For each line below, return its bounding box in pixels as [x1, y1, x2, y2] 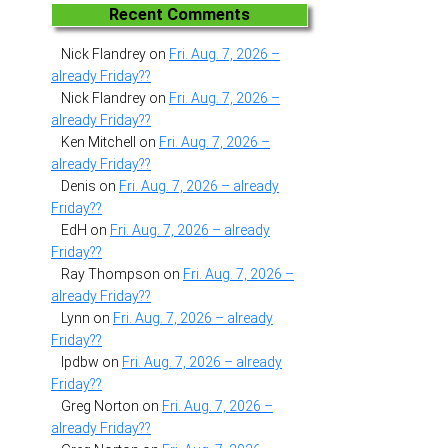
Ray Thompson [61, 266, 160, 283]
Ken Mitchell [61, 134, 136, 151]
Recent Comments [109, 4, 251, 24]
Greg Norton [61, 398, 139, 415]
